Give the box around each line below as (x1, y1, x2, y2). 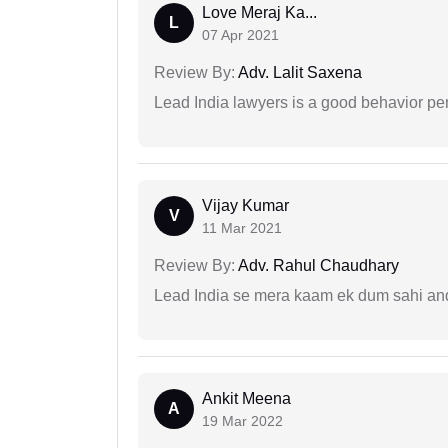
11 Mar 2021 (202, 220, 282, 237)
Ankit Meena (202, 390, 291, 408)
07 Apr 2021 (202, 27, 279, 44)
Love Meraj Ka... (202, 4, 317, 22)
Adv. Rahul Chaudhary (235, 257, 399, 275)
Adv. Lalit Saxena (235, 64, 362, 82)
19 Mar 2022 (202, 413, 283, 430)
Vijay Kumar (202, 197, 289, 215)
